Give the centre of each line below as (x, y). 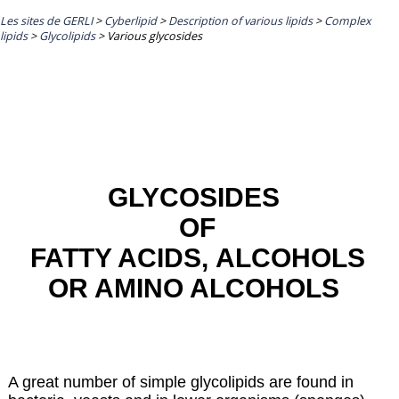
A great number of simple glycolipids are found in (180, 382)
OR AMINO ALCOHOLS (194, 288)
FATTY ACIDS (112, 258)
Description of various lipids (240, 20)
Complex (348, 20)
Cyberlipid (130, 20)
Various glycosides (155, 36)
